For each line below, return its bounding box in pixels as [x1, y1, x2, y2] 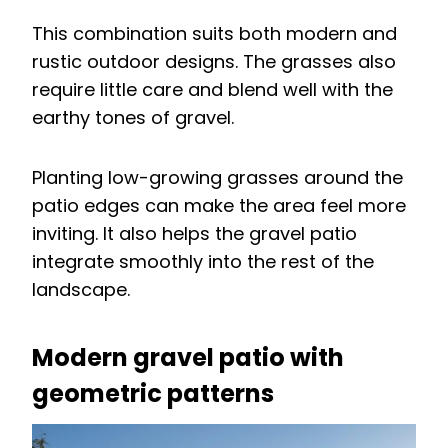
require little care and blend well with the [32, 76, 393, 102]
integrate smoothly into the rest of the [32, 248, 374, 274]
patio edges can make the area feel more [32, 192, 406, 218]
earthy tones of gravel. [32, 104, 234, 130]
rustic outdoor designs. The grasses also [32, 48, 396, 74]
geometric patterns [32, 376, 274, 410]
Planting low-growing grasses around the [32, 164, 403, 190]
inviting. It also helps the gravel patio [32, 220, 357, 246]
